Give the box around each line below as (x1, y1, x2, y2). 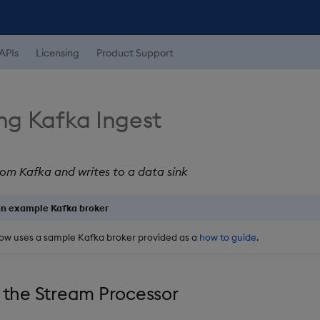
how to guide (199, 231, 256, 243)
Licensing (36, 46, 79, 59)
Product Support (96, 46, 174, 59)
